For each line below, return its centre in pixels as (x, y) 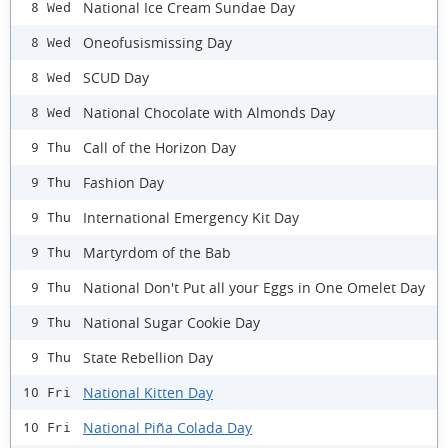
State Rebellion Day (148, 357)
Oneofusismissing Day (157, 42)
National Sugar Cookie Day (171, 322)
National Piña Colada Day (167, 427)
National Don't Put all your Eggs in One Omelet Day (254, 287)
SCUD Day (116, 77)
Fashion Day (123, 182)
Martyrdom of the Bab (157, 252)
